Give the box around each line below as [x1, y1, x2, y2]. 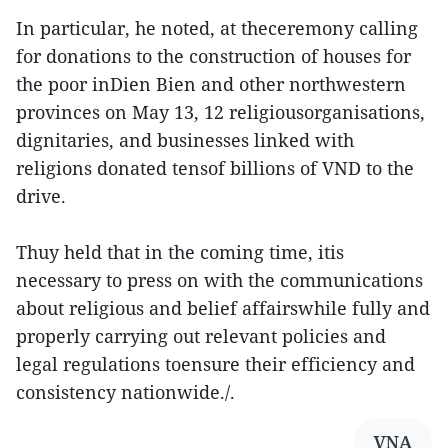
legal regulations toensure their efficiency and [16, 352, 415, 376]
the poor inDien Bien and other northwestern [16, 72, 406, 96]
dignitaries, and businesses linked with [16, 128, 354, 152]
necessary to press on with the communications [16, 268, 423, 292]
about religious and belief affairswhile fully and [16, 296, 430, 320]
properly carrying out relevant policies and [16, 324, 386, 348]
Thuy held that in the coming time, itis [16, 240, 344, 264]
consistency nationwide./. [16, 380, 235, 404]
